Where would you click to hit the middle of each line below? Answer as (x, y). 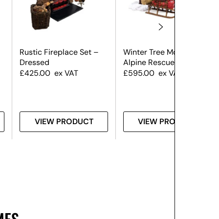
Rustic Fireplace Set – (59, 52)
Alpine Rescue (149, 63)
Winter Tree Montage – (164, 52)
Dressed (35, 63)
